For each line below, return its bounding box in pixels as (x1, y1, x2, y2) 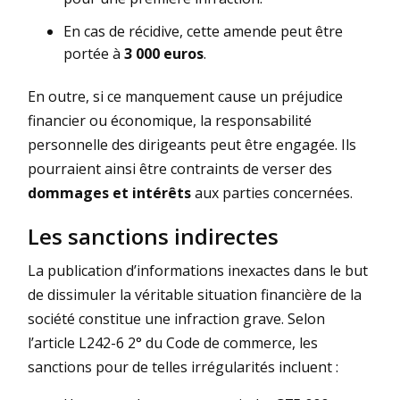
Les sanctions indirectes (28, 221, 279, 252)
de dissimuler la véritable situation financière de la (28, 285, 362, 305)
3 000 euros (124, 44, 204, 64)
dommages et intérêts (28, 183, 191, 204)
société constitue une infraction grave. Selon (28, 309, 325, 329)
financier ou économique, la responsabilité (28, 111, 312, 131)
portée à (63, 44, 124, 64)
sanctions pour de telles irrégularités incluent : (28, 357, 338, 378)
